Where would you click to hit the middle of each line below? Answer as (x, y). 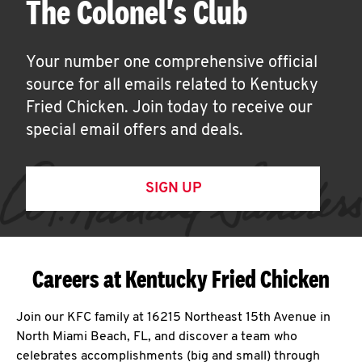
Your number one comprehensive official (172, 63)
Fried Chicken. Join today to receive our (169, 108)
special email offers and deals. (135, 131)
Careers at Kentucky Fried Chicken (181, 279)
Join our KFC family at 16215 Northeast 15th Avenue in (173, 318)
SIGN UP (173, 189)
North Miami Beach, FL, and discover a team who (157, 337)
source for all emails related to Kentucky (172, 86)
